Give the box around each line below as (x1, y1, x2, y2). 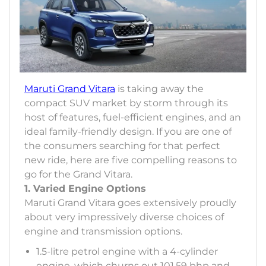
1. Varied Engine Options (24, 183, 146, 195)
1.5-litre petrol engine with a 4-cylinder (36, 246, 218, 258)
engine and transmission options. (24, 226, 182, 237)
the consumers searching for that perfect (24, 140, 220, 152)
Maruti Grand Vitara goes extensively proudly (24, 197, 236, 209)
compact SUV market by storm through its (24, 97, 228, 109)
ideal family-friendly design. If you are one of (24, 126, 232, 138)
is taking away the (115, 83, 204, 95)
